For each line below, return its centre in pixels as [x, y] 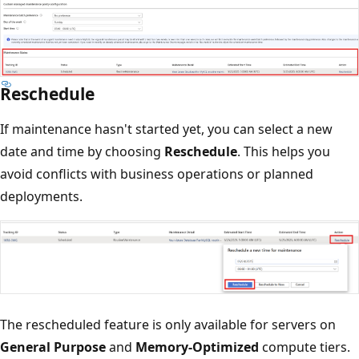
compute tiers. [305, 347]
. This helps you [284, 151]
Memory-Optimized [197, 347]
